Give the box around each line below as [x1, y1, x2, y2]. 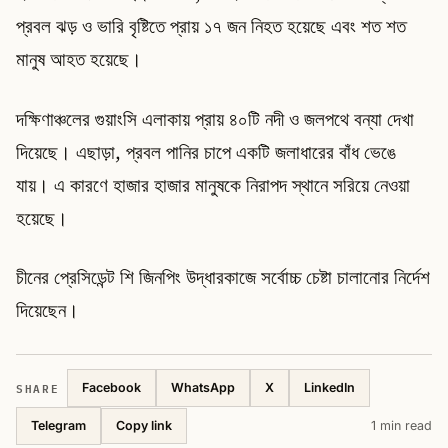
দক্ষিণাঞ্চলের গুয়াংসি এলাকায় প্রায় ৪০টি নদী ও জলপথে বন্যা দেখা [16, 105, 414, 132]
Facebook [82, 379, 142, 395]
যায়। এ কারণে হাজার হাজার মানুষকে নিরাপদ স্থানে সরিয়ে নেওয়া [16, 171, 410, 198]
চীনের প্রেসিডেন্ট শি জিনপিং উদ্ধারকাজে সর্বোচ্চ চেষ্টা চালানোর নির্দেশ [16, 264, 430, 291]
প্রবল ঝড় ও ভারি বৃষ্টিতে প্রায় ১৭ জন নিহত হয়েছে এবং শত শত [16, 13, 406, 40]
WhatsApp [171, 379, 236, 395]
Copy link [116, 418, 172, 434]
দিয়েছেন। [16, 297, 79, 324]
